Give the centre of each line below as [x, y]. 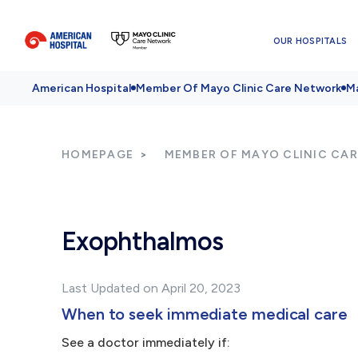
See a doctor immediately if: [146, 342]
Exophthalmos [143, 241]
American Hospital [82, 88]
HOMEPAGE [97, 155]
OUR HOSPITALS [310, 41]
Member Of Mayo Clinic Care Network [239, 88]
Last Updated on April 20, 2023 [151, 288]
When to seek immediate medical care [205, 314]
